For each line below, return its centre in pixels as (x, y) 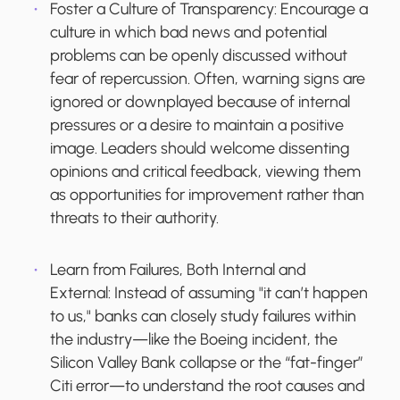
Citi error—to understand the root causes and (208, 386)
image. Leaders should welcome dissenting (200, 149)
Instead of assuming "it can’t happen (241, 293)
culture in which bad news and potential (188, 33)
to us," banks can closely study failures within (203, 317)
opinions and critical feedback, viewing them (205, 172)
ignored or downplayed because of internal (200, 102)
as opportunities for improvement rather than (207, 195)
